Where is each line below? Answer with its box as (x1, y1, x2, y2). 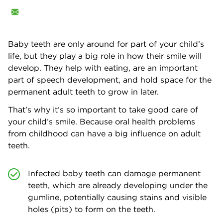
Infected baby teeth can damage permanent (28, 168, 201, 178)
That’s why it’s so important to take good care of (8, 104, 198, 114)
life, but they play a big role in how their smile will (8, 50, 202, 61)
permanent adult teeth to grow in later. (8, 86, 159, 97)
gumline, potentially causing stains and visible (28, 192, 207, 202)
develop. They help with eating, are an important (8, 62, 198, 73)
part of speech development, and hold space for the (8, 74, 212, 85)
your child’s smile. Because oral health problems (8, 116, 195, 126)
